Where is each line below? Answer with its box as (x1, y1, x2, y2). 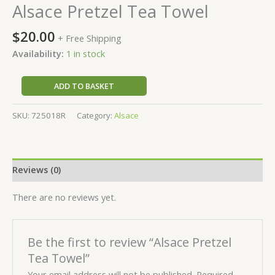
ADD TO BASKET (53, 80, 114, 92)
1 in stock (66, 47, 105, 60)
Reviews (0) (12, 163, 61, 176)
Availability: (12, 47, 64, 60)
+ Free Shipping (58, 32, 122, 45)
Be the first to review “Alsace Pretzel (28, 233, 232, 250)
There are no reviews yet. (12, 191, 116, 204)
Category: (77, 109, 114, 121)
